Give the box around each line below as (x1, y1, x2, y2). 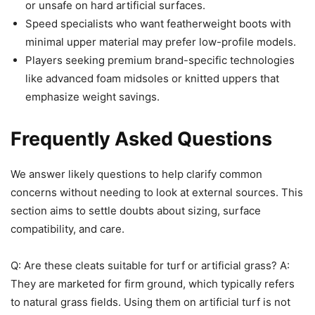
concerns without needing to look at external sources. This (11, 186, 303, 200)
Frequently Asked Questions (11, 127, 272, 151)
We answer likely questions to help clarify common (11, 167, 262, 181)
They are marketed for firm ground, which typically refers (11, 277, 295, 291)
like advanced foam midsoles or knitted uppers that (25, 72, 279, 86)
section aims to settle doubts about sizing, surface (11, 204, 261, 218)
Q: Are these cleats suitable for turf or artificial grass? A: (11, 259, 290, 273)
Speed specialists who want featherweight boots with (25, 17, 291, 31)
